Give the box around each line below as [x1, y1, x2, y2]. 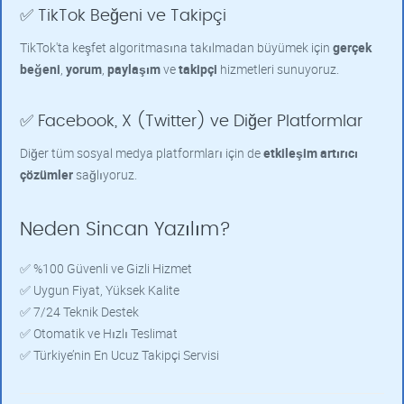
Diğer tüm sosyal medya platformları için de [20, 144, 263, 161]
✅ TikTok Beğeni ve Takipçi [20, 8, 226, 24]
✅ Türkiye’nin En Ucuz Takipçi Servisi [20, 346, 219, 363]
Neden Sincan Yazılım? [20, 220, 231, 239]
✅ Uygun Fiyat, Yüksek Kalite [20, 281, 179, 298]
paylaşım [107, 60, 161, 78]
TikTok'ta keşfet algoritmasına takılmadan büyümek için [20, 39, 333, 56]
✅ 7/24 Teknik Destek [20, 303, 139, 320]
